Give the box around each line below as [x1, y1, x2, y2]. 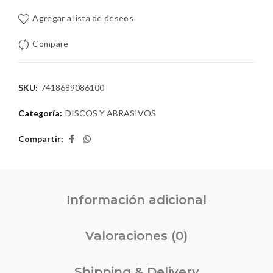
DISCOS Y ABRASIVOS [65, 108, 156, 118]
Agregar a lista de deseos [32, 13, 133, 24]
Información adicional [66, 193, 207, 207]
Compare [32, 38, 69, 49]
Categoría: [18, 108, 64, 118]
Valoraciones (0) [85, 229, 188, 243]
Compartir [18, 133, 61, 144]
